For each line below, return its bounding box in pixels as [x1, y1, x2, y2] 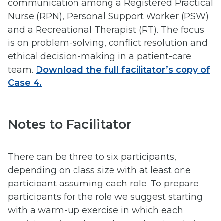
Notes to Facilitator [8, 116, 132, 132]
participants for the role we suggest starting [8, 191, 203, 203]
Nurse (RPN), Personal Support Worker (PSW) [8, 10, 209, 22]
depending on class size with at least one [8, 165, 191, 176]
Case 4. [8, 77, 42, 88]
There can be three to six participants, [8, 151, 176, 163]
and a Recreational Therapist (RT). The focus [8, 24, 204, 35]
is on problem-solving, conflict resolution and [8, 37, 208, 48]
